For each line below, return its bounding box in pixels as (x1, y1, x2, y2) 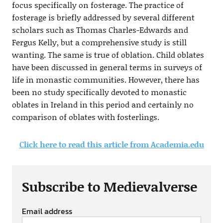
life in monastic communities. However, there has (11, 74, 200, 85)
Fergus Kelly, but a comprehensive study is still (11, 36, 187, 48)
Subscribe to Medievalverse (21, 177, 197, 196)
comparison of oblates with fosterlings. (11, 111, 159, 122)
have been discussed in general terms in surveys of (11, 61, 202, 73)
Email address (21, 205, 72, 217)
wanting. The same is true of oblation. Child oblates (11, 49, 204, 60)
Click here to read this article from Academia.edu (19, 138, 204, 150)
